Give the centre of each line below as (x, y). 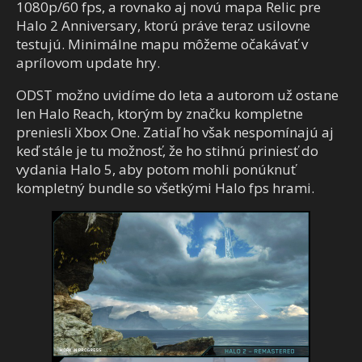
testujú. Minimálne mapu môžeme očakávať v (162, 44)
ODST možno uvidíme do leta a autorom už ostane (177, 95)
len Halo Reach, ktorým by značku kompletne (160, 114)
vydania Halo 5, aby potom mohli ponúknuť (156, 170)
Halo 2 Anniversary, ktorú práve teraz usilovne (163, 26)
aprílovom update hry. (88, 63)
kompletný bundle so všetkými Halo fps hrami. (165, 188)
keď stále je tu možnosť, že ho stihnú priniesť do (167, 151)
